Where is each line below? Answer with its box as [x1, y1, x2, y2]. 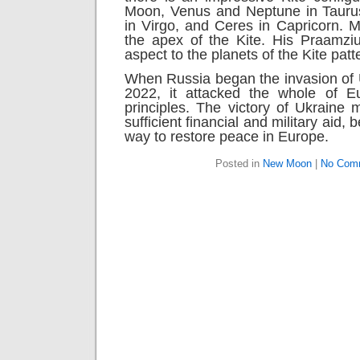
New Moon [262, 157, 312, 170]
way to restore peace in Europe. [125, 129, 329, 145]
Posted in [215, 157, 263, 170]
